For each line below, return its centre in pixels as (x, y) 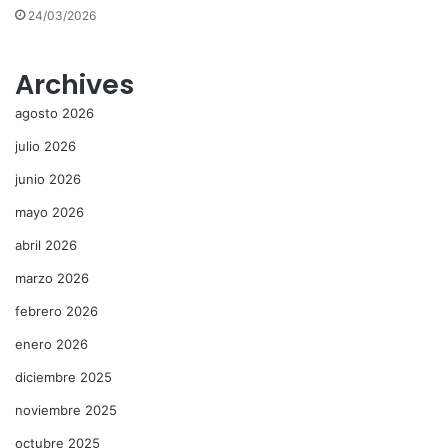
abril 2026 (46, 245)
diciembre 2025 (63, 377)
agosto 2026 (54, 113)
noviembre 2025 (66, 410)
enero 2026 (51, 344)
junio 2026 (48, 179)
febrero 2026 (56, 311)
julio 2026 (45, 146)
